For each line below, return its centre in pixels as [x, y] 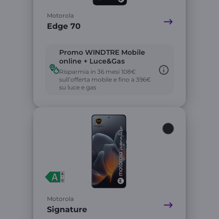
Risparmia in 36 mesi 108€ [98, 72]
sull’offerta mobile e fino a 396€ [105, 79]
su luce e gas [78, 87]
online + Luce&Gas [92, 61]
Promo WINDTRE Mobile [102, 52]
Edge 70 [64, 26]
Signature [67, 209]
